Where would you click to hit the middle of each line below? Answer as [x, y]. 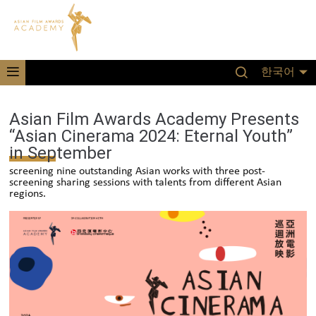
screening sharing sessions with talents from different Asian [146, 183]
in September [61, 153]
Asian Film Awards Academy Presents [154, 119]
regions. [28, 194]
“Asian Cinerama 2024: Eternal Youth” [151, 136]
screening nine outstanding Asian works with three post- [138, 171]
